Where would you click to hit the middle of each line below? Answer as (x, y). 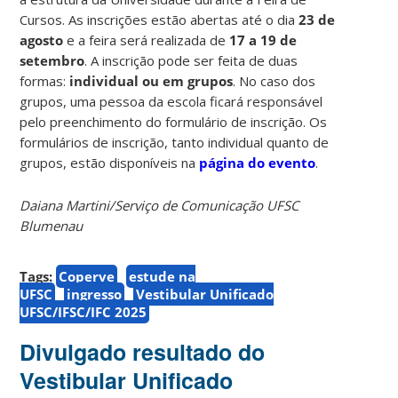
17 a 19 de (263, 40)
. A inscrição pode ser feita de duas (191, 61)
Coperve (87, 277)
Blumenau (52, 226)
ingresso (95, 295)
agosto (42, 40)
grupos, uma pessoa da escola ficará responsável (171, 102)
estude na (163, 277)
